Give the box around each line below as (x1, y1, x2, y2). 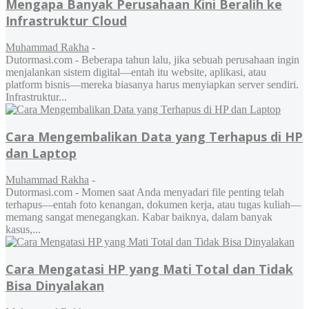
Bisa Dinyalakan (6, 277, 104, 295)
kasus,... (6, 223, 41, 236)
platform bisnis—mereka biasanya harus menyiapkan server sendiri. (6, 79, 299, 91)
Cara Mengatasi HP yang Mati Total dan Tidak (6, 261, 293, 278)
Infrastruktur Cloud (6, 12, 127, 30)
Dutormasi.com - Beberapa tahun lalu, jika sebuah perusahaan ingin (6, 54, 299, 66)
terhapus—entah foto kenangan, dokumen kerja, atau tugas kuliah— (6, 199, 301, 211)
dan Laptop (6, 145, 77, 162)
